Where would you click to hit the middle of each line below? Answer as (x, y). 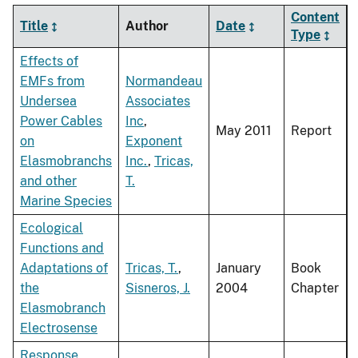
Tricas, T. (152, 268)
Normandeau (164, 82)
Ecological (52, 229)
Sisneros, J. (158, 288)
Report (311, 131)
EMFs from (52, 82)
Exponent (154, 141)
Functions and (62, 249)
